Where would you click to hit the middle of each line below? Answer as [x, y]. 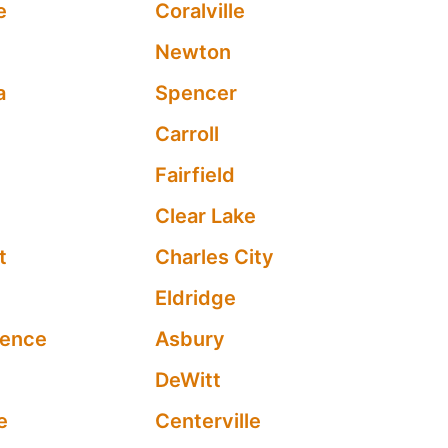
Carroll [187, 134]
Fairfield [195, 175]
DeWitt [188, 380]
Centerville [208, 421]
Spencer [196, 93]
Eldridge [196, 298]
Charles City [215, 257]
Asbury [190, 339]
